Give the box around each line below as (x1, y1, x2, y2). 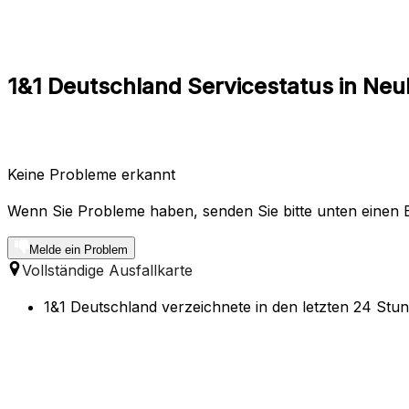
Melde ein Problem (29, 242, 128, 257)
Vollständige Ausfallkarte (22, 260, 193, 279)
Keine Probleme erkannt (7, 164, 175, 184)
